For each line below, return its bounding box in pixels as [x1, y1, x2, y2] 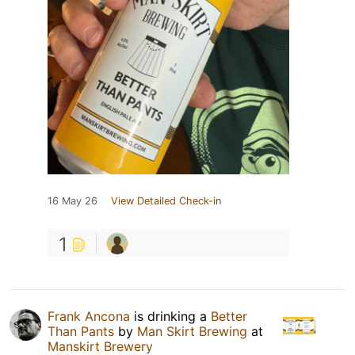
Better [211, 308, 247, 325]
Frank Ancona [48, 308, 130, 325]
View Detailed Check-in [111, 195, 221, 208]
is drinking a [130, 308, 211, 325]
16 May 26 [48, 195, 97, 208]
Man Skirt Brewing [137, 323, 247, 340]
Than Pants [48, 323, 114, 340]
